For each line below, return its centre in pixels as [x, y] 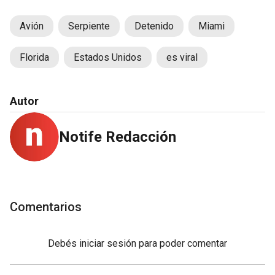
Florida [34, 58]
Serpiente [89, 26]
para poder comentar [183, 244]
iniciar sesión [108, 244]
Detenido [154, 26]
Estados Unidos [108, 58]
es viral [182, 58]
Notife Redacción [118, 137]
